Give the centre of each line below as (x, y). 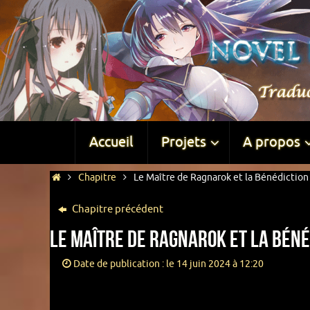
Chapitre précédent (117, 209)
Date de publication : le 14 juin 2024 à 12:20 (168, 264)
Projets (183, 142)
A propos (271, 142)
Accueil (111, 142)
